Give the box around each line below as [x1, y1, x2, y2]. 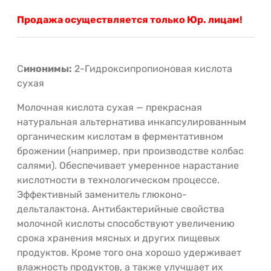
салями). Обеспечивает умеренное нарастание [17, 159, 239, 171]
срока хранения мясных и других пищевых [17, 232, 220, 244]
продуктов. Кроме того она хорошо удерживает [17, 246, 241, 258]
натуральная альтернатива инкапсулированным [17, 116, 246, 128]
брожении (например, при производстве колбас [17, 145, 244, 157]
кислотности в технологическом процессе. [17, 174, 220, 186]
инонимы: [24, 62, 72, 74]
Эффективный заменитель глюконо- [17, 188, 187, 200]
